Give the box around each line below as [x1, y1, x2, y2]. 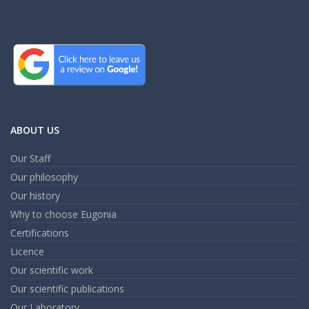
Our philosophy [10, 170, 78, 183]
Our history [10, 188, 60, 202]
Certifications [10, 226, 69, 239]
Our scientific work [10, 263, 93, 277]
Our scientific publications [10, 281, 124, 295]
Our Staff [10, 151, 50, 165]
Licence [10, 244, 44, 258]
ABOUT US [10, 123, 59, 137]
